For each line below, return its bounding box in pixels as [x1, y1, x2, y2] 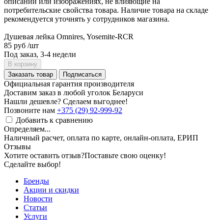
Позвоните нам [4, 106, 57, 114]
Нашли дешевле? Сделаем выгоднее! [4, 97, 128, 106]
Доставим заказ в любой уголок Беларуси [4, 88, 143, 97]
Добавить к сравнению [16, 115, 93, 124]
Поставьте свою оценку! [84, 151, 166, 160]
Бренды [24, 176, 49, 185]
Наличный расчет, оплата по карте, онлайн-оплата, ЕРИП [4, 133, 198, 142]
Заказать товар [8, 70, 53, 78]
